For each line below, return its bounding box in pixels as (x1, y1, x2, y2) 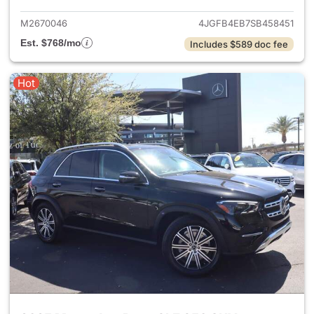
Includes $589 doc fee (190, 39, 288, 50)
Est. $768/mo (20, 37, 81, 48)
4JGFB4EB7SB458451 (198, 18, 294, 29)
